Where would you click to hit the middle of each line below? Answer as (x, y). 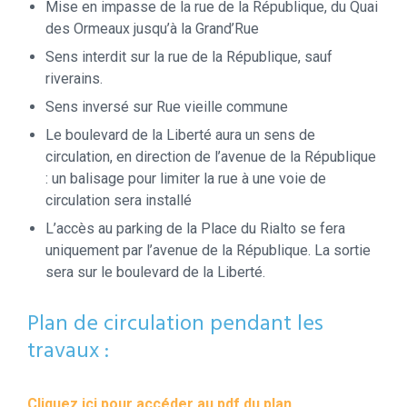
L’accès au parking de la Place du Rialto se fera (195, 228)
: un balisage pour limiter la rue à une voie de (186, 178)
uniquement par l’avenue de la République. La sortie (208, 250)
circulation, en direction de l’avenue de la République (211, 156)
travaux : (68, 351)
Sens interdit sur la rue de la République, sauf (189, 56)
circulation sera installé (119, 200)
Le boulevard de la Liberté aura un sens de (180, 134)
